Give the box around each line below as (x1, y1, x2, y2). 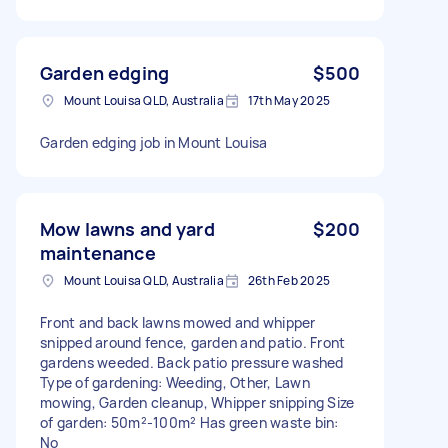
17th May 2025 (247, 91, 330, 109)
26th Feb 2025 (247, 271, 330, 289)
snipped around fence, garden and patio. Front (40, 332, 346, 352)
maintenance (40, 240, 156, 265)
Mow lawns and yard (40, 216, 215, 241)
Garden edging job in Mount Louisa (40, 132, 268, 152)
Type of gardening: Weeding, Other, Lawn (40, 372, 310, 392)
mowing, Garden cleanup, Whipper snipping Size (40, 392, 355, 412)
